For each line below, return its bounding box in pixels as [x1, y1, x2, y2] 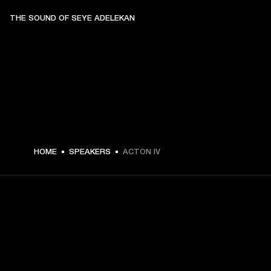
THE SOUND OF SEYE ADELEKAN [10, 13, 135, 22]
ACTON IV [123, 146, 160, 156]
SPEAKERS [69, 146, 111, 156]
